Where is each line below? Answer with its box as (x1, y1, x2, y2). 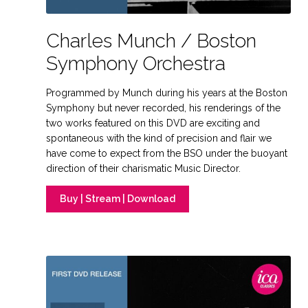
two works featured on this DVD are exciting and (46, 117, 261, 129)
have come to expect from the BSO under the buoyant (46, 147, 288, 159)
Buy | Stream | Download (60, 193, 176, 205)
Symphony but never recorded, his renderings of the (46, 102, 281, 113)
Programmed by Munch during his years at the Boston (46, 87, 288, 98)
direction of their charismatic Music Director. (46, 162, 241, 174)
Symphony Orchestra (46, 52, 226, 75)
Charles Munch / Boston (46, 29, 257, 52)
